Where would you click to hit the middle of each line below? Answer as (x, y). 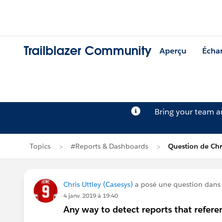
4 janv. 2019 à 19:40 (91, 195)
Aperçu (173, 51)
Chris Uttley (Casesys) (98, 184)
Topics (40, 146)
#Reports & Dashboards (109, 146)
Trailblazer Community (88, 51)
